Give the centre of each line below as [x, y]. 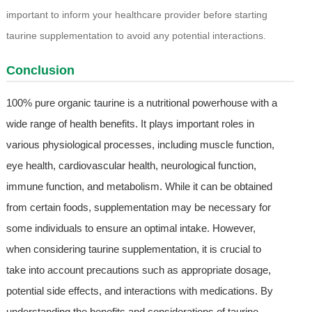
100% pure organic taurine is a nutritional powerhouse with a [141, 103]
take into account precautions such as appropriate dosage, [138, 270]
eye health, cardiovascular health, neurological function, [131, 166]
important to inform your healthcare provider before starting [136, 15]
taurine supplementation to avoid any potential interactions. [136, 36]
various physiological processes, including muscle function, [140, 145]
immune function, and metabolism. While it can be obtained [139, 187]
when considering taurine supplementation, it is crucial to [133, 249]
